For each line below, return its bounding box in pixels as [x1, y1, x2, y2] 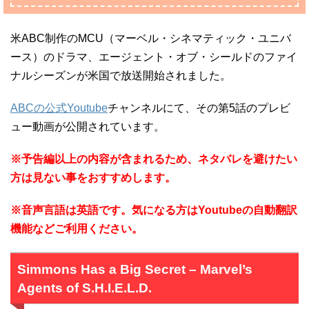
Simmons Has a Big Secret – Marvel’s [17, 261, 252, 277]
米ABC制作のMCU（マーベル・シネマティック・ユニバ [10, 32, 291, 44]
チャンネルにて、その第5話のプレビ [108, 102, 290, 114]
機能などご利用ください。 [10, 223, 143, 235]
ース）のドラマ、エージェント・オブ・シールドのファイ [10, 51, 297, 63]
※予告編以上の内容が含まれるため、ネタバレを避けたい [10, 153, 297, 165]
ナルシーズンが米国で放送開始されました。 [10, 70, 231, 81]
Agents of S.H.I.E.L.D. [17, 280, 152, 295]
